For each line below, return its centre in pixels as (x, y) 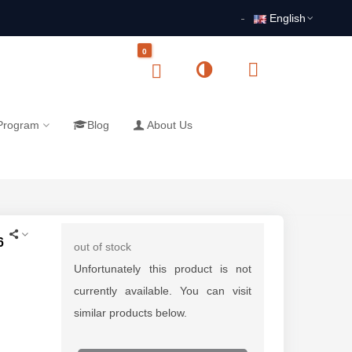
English (288, 18)
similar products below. (131, 313)
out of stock (103, 247)
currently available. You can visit (163, 291)
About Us (170, 125)
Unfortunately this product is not (163, 269)
